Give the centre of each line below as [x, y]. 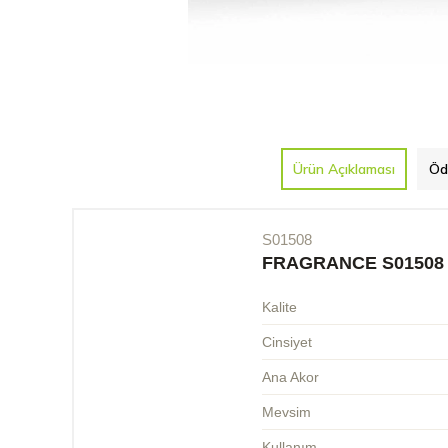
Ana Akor [290, 376]
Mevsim [286, 411]
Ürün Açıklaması [343, 168]
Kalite [279, 306]
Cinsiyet [287, 341]
